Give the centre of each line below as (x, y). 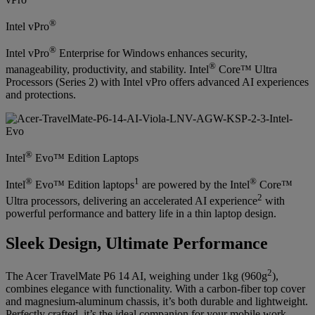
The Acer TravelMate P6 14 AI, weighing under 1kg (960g (136, 276)
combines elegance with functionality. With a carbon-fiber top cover (155, 289)
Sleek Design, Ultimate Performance (137, 244)
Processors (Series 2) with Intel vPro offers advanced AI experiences (157, 82)
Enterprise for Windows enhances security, (152, 53)
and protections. (41, 95)
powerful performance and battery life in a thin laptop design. (141, 214)
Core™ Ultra (246, 70)
